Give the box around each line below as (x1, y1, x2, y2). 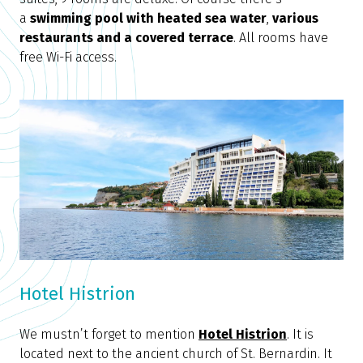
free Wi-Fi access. (19, 49, 117, 66)
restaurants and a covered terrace (19, 30, 233, 46)
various (272, 11, 318, 27)
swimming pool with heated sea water (30, 11, 267, 27)
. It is (287, 327, 314, 343)
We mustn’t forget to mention (19, 327, 195, 343)
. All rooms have (233, 30, 328, 46)
